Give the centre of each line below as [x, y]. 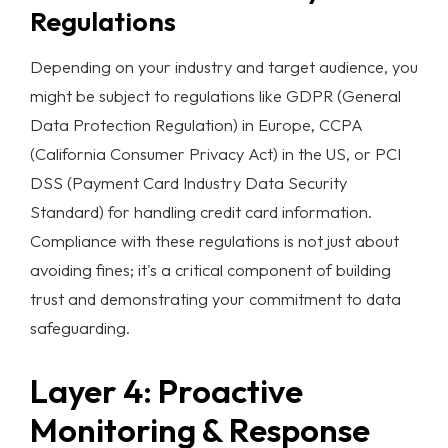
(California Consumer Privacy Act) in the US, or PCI [215, 153]
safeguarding [78, 327]
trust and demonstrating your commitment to [198, 298]
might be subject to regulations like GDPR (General [215, 95]
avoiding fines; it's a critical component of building [210, 269]
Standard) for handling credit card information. [201, 211]
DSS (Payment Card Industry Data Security [188, 182]
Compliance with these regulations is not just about [214, 240]
